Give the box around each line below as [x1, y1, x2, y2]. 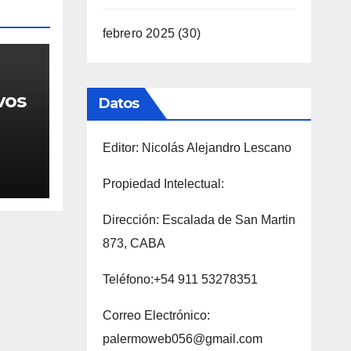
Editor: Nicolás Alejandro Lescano [102, 140, 291, 154]
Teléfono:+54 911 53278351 [102, 272, 258, 286]
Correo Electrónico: [102, 308, 210, 322]
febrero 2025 [102, 26, 175, 40]
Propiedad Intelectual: [102, 176, 224, 190]
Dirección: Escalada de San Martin [102, 212, 295, 226]
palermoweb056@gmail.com [102, 331, 262, 346]
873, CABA [102, 236, 165, 250]
